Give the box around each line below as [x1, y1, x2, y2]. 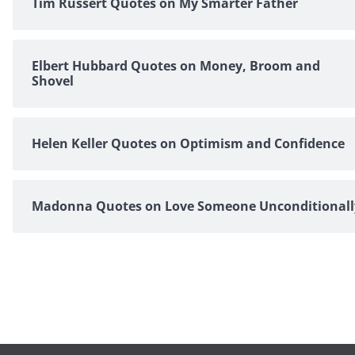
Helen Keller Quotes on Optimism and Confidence [32, 135, 345, 153]
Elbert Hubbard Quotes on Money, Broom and [32, 57, 320, 75]
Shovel [32, 72, 74, 90]
